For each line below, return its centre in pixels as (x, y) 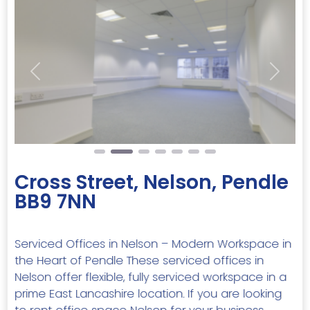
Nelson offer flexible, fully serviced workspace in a (151, 277)
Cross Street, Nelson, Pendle (152, 182)
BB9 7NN (55, 201)
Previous (57, 78)
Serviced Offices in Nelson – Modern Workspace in (153, 244)
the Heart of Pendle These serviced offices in (139, 260)
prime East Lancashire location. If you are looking (148, 293)
